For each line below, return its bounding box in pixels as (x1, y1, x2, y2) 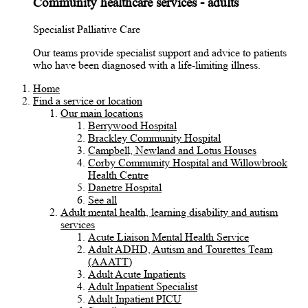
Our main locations (60, 107, 143, 119)
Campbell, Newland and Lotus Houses (88, 144, 256, 156)
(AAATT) (88, 255, 132, 267)
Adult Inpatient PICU (88, 292, 181, 305)
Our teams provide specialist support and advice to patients (33, 46, 287, 58)
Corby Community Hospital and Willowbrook (88, 156, 287, 168)
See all (88, 193, 117, 206)
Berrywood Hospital (88, 119, 177, 131)
